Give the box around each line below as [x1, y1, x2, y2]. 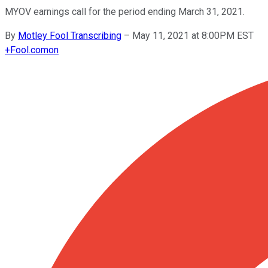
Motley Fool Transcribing [18, 29, 121, 41]
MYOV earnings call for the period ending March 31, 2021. [5, 5, 245, 17]
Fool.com [10, 44, 48, 56]
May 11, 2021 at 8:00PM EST [132, 29, 254, 41]
